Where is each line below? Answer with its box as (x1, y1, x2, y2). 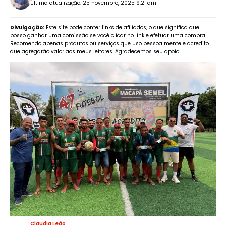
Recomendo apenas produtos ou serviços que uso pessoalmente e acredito (10, 40, 209, 48)
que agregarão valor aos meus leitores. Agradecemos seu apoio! (10, 48, 181, 56)
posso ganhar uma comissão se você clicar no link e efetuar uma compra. (10, 32, 206, 40)
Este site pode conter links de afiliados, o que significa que (44, 24, 199, 32)
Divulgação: (10, 24, 44, 32)
